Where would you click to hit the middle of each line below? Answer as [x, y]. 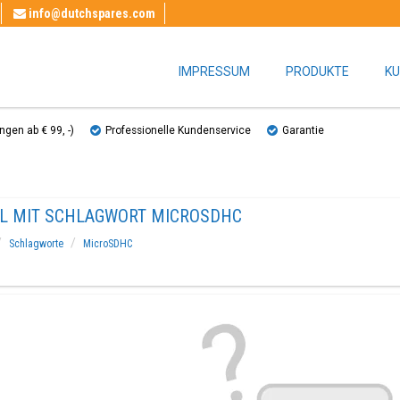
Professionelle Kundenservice [178, 130]
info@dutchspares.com [92, 13]
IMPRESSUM [214, 71]
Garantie [303, 130]
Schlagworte [36, 244]
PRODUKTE [317, 71]
